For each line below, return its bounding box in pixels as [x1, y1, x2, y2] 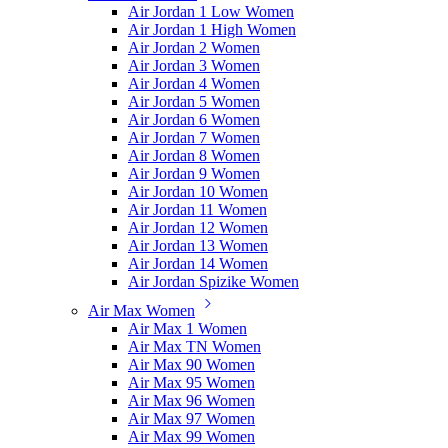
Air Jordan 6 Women [128, 111, 260, 128]
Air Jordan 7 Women [128, 129, 260, 146]
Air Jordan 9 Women [128, 165, 260, 182]
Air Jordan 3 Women [128, 57, 260, 74]
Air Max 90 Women [128, 356, 255, 373]
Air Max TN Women [128, 338, 261, 355]
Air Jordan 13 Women [128, 237, 268, 254]
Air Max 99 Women [128, 428, 255, 445]
